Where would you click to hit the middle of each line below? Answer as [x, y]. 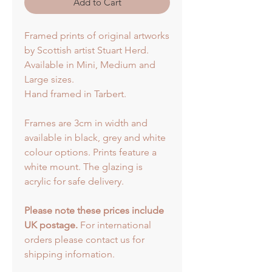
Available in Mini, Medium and [90, 65]
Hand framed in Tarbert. [76, 94]
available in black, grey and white [95, 138]
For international [114, 225]
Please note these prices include [94, 211]
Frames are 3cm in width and [86, 123]
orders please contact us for [84, 240]
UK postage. [51, 225]
